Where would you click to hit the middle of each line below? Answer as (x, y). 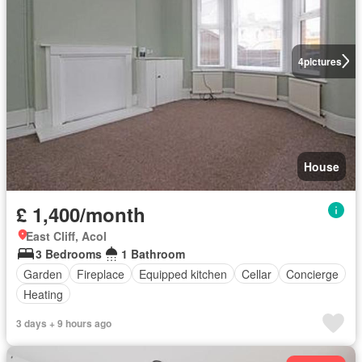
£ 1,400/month (81, 214)
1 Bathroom (153, 254)
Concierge (312, 274)
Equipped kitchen (183, 274)
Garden (43, 274)
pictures (322, 61)
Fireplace (101, 274)
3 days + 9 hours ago (64, 323)
